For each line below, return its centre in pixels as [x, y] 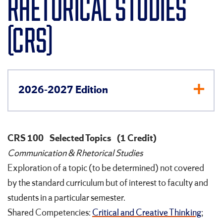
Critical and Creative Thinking [147, 213]
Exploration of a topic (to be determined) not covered [106, 168]
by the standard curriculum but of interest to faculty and [108, 183]
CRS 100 [26, 139]
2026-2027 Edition [63, 90]
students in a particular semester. [66, 198]
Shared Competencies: [50, 213]
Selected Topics [80, 139]
